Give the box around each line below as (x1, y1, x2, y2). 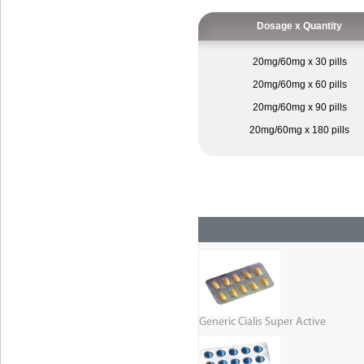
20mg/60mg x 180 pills (249, 124, 349, 136)
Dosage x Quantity (257, 20, 342, 32)
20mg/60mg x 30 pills (252, 56, 347, 68)
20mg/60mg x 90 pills (252, 102, 347, 114)
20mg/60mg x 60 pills (252, 79, 347, 91)
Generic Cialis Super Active (199, 316, 326, 329)
